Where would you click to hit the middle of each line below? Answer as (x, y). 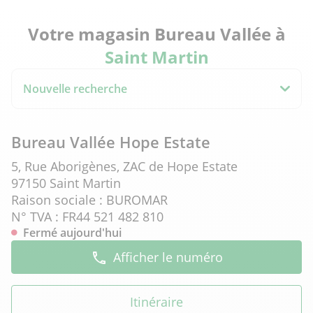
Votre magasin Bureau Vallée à (156, 34)
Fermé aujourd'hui (72, 233)
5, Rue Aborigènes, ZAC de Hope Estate (124, 166)
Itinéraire (156, 302)
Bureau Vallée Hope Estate (111, 142)
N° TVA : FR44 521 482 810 (87, 217)
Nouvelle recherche (75, 89)
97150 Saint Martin (66, 183)
